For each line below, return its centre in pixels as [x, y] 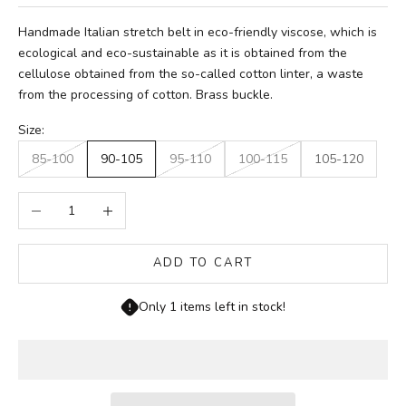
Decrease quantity [71, 203]
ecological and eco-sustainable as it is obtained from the [183, 53]
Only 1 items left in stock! [212, 306]
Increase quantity [139, 203]
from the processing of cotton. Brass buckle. [145, 94]
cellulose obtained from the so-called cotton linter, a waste [191, 73]
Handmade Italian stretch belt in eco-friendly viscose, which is [198, 32]
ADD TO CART [203, 263]
